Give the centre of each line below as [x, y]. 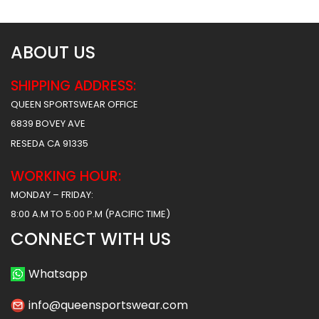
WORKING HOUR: [66, 177]
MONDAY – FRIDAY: [52, 194]
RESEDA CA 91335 [49, 143]
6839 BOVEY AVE [48, 124]
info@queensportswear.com [108, 305]
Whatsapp [58, 274]
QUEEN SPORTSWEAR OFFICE [74, 104]
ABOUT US [53, 52]
